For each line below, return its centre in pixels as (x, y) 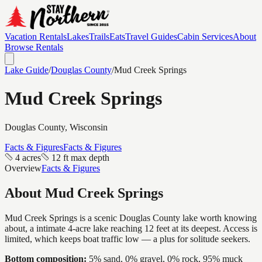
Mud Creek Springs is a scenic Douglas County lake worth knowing (131, 218)
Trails (99, 37)
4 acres (28, 157)
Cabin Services (205, 37)
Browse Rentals (34, 47)
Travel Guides (151, 37)
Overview (23, 168)
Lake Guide (27, 70)
